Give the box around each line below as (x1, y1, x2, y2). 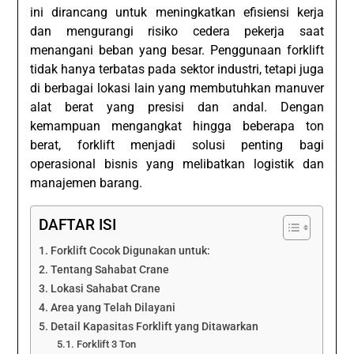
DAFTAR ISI (39, 216, 117, 235)
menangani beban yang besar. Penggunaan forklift (30, 43, 324, 58)
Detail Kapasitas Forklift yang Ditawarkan (51, 320, 259, 334)
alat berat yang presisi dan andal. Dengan (30, 100, 324, 115)
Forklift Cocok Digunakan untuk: (51, 244, 211, 258)
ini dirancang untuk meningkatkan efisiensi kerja (30, 5, 324, 21)
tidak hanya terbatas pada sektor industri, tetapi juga (30, 62, 324, 77)
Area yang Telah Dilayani (51, 301, 176, 315)
